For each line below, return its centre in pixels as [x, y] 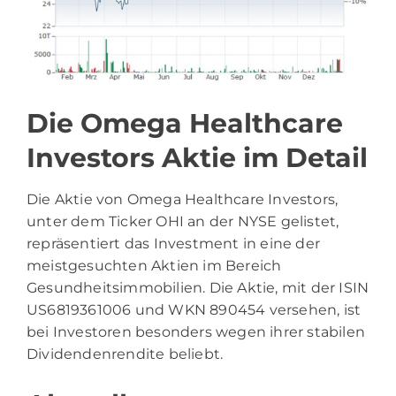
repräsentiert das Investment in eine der [174, 244]
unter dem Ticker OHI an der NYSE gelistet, [183, 222]
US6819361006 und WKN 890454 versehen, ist [194, 310]
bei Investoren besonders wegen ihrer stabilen [196, 332]
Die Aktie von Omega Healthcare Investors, [183, 200]
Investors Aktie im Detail [197, 158]
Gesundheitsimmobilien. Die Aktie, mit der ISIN [198, 288]
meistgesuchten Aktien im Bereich [154, 266]
